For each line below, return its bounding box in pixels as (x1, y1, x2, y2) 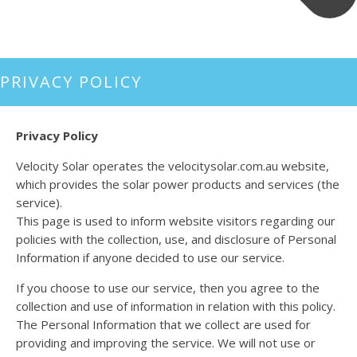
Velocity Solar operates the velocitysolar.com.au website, (16, 157, 329, 174)
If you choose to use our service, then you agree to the (16, 279, 320, 296)
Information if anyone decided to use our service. (16, 249, 284, 265)
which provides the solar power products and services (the (16, 175, 339, 192)
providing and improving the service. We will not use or (16, 334, 316, 351)
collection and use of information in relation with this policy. (16, 297, 335, 314)
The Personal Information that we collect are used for (16, 316, 311, 332)
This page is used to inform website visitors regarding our (16, 212, 335, 229)
